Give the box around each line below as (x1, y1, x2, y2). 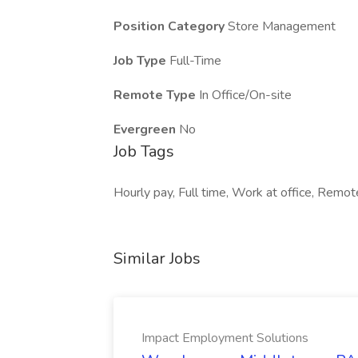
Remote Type (113, 86, 199, 104)
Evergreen (113, 121, 179, 138)
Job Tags (113, 141, 174, 162)
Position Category (113, 18, 228, 35)
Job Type (113, 52, 169, 70)
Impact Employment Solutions (141, 329, 308, 347)
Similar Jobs (113, 248, 201, 269)
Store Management (228, 18, 336, 35)
